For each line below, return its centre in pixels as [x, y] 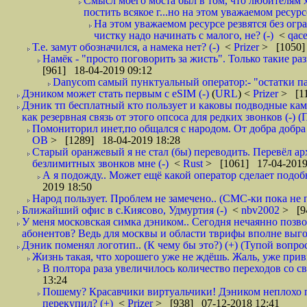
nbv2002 [262, 210]
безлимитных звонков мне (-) [100, 163]
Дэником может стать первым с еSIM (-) [115, 94]
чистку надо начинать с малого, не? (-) [184, 35]
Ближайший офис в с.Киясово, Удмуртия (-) [124, 210]
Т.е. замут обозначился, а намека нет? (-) [126, 47]
